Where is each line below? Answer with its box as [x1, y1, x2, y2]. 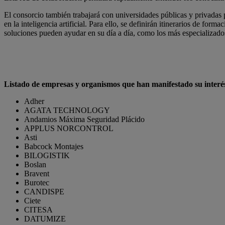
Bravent [24, 169, 49, 178]
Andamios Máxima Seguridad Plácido [24, 115, 145, 124]
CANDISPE [24, 187, 64, 196]
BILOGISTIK [24, 151, 70, 160]
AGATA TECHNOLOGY [24, 105, 110, 115]
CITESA [24, 205, 53, 214]
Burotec [24, 178, 49, 187]
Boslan [24, 160, 46, 169]
